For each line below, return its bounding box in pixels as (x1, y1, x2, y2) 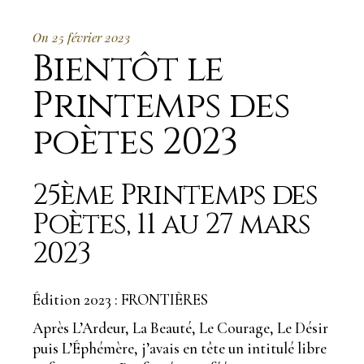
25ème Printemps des (32, 175, 318, 214)
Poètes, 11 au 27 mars (32, 205, 311, 244)
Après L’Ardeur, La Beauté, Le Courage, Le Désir (32, 318, 329, 337)
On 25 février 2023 (32, 28, 131, 45)
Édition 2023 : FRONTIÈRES (32, 289, 209, 309)
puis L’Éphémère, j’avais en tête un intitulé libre (32, 338, 327, 357)
